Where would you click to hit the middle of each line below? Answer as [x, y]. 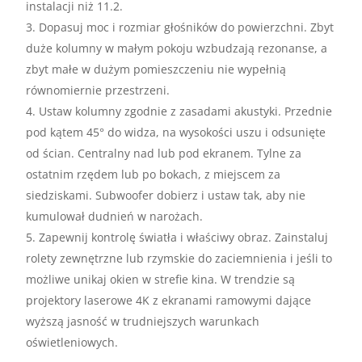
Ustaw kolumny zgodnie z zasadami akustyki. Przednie [186, 112]
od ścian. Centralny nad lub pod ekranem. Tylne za [164, 154]
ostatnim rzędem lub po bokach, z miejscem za [154, 175]
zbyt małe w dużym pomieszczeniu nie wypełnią [156, 69]
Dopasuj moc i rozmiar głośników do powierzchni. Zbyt [187, 27]
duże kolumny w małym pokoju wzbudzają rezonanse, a [177, 48]
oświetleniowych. [72, 343]
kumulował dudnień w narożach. [115, 217]
